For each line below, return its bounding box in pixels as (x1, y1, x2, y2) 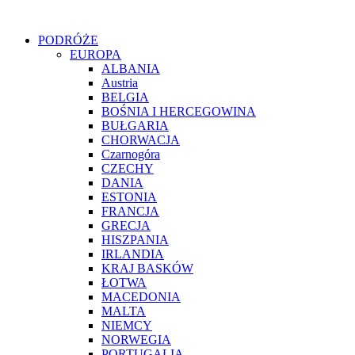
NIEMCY (101, 319, 152, 332)
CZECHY (101, 162, 154, 175)
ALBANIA (101, 62, 160, 75)
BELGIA (101, 90, 149, 104)
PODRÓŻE (38, 33, 98, 47)
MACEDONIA (101, 290, 181, 303)
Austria (101, 76, 138, 90)
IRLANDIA (101, 247, 164, 261)
